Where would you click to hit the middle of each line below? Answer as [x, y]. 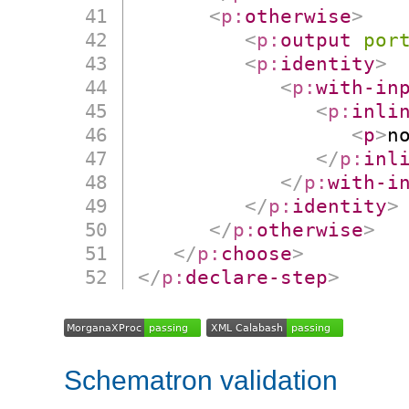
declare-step [257, 278]
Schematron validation [201, 381]
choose [257, 254]
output [316, 40]
